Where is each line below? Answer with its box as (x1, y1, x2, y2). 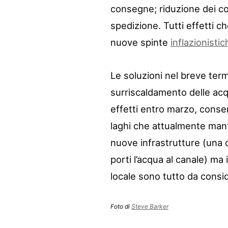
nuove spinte (110, 37, 170, 48)
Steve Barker (131, 203, 168, 211)
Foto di (110, 203, 131, 211)
